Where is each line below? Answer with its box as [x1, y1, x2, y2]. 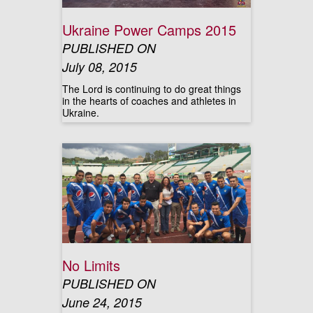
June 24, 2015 [62, 293, 142, 311]
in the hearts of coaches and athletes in [62, 94, 236, 108]
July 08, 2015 [62, 58, 137, 75]
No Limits [62, 255, 120, 275]
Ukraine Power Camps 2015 [62, 20, 236, 40]
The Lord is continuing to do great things [62, 82, 241, 96]
